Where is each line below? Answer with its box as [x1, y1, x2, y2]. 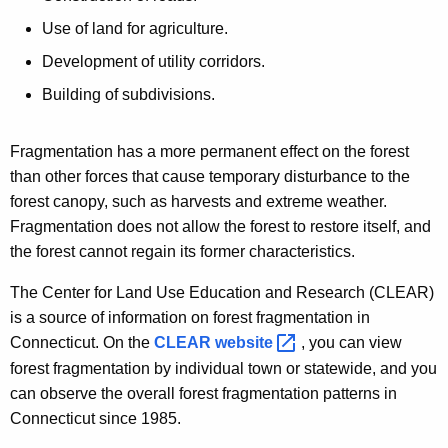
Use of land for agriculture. [42, 19, 228, 37]
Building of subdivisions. [42, 85, 215, 103]
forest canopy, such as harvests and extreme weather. [10, 192, 387, 210]
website [215, 333, 277, 351]
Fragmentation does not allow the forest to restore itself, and [10, 217, 431, 235]
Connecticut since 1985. [10, 409, 181, 427]
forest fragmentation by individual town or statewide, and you [10, 359, 437, 377]
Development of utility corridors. [42, 52, 265, 70]
